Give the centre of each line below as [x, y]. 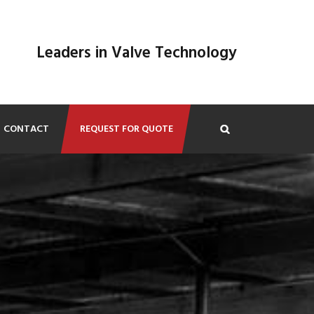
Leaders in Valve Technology [136, 53]
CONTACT [26, 129]
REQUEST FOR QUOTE [126, 129]
